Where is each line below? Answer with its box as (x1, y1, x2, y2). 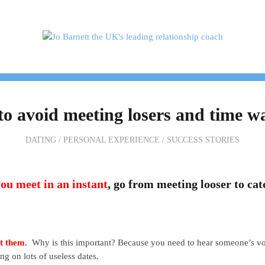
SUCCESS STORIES (167, 135, 240, 145)
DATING (25, 135, 56, 145)
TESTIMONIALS (57, 87, 126, 99)
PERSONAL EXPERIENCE (63, 135, 160, 145)
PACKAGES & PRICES (150, 87, 244, 99)
